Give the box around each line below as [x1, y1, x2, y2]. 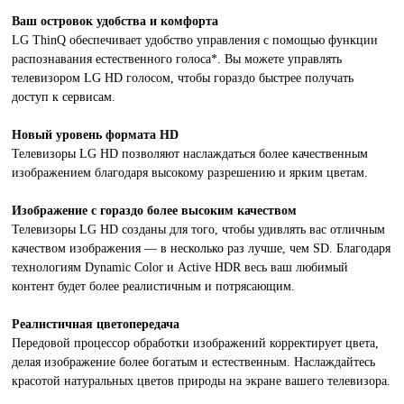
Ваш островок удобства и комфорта [12, 14, 219, 28]
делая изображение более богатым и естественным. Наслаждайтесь [12, 355, 376, 369]
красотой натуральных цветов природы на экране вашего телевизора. [12, 374, 391, 388]
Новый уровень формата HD [12, 128, 179, 142]
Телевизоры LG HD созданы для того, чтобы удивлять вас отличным [12, 223, 386, 236]
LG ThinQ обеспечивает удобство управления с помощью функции [12, 33, 379, 47]
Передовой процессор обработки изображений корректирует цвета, [12, 336, 380, 350]
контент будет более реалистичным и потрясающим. [12, 280, 296, 293]
